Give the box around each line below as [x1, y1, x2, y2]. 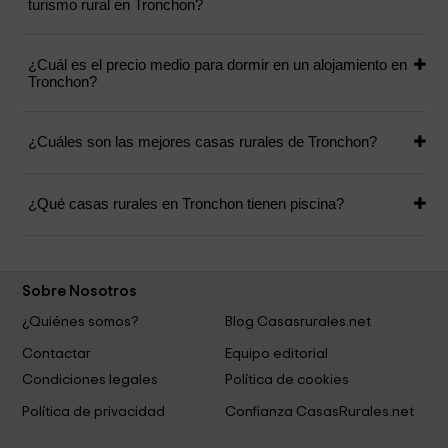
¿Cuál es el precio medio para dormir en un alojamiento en [28, 56, 408, 74]
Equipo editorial [224, 346, 328, 362]
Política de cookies [224, 372, 349, 388]
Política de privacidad [22, 404, 166, 420]
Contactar [22, 346, 92, 362]
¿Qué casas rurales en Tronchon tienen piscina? [28, 195, 345, 213]
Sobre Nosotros [22, 284, 138, 300]
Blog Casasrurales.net [224, 314, 371, 330]
